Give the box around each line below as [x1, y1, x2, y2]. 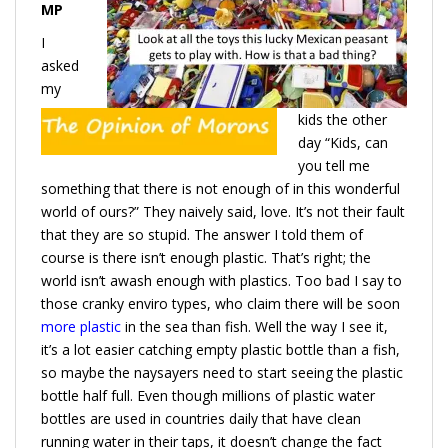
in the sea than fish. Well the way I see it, [121, 316, 388, 336]
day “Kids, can [298, 132, 388, 152]
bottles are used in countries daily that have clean [41, 408, 361, 428]
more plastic [41, 316, 121, 336]
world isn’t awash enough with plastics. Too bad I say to [41, 270, 402, 290]
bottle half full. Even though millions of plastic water [41, 385, 375, 405]
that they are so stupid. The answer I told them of [41, 224, 363, 244]
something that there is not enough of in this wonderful [41, 178, 400, 198]
